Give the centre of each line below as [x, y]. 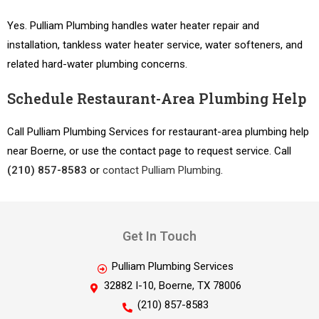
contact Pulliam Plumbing [162, 170]
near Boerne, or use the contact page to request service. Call [149, 151]
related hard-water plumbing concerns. [97, 64]
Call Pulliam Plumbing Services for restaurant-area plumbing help [158, 132]
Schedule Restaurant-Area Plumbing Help [157, 98]
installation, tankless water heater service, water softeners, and [155, 45]
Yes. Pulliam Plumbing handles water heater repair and [133, 26]
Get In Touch [159, 236]
